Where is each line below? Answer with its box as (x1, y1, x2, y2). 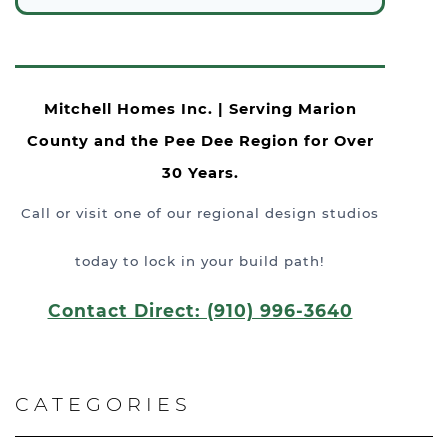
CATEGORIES (15, 392, 192, 416)
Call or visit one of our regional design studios (21, 205, 379, 221)
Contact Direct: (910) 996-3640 (47, 300, 353, 321)
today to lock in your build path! (75, 253, 325, 269)
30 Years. (161, 164, 239, 182)
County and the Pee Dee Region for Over (26, 132, 374, 150)
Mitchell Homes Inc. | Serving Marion (43, 100, 357, 118)
